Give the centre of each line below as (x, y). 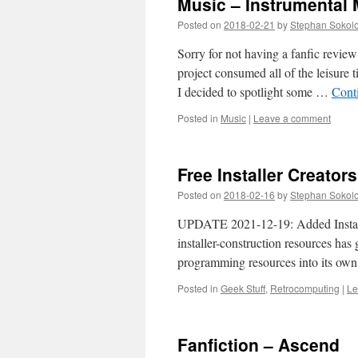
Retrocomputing (305, 288)
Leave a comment (292, 118)
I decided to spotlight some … (255, 91)
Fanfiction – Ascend (259, 344)
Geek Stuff (243, 288)
